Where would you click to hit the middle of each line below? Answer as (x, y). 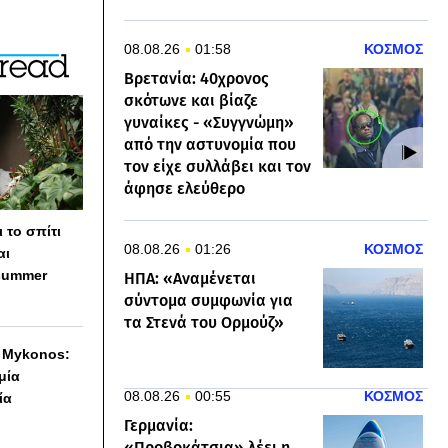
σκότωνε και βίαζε (191, 100)
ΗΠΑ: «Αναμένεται (190, 278)
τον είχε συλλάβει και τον (217, 166)
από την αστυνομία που (210, 144)
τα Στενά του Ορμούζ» (204, 322)
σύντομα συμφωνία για (208, 300)
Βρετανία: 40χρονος (196, 78)
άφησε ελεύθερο (184, 188)
